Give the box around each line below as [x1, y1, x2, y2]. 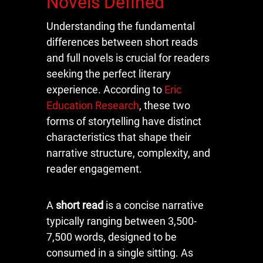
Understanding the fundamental [46, 19, 195, 32]
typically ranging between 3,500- [46, 214, 197, 227]
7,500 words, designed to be [46, 230, 177, 243]
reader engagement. [46, 162, 142, 175]
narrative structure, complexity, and [46, 146, 210, 159]
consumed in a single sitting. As [46, 246, 193, 259]
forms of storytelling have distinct [46, 114, 201, 127]
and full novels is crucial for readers [46, 51, 210, 64]
